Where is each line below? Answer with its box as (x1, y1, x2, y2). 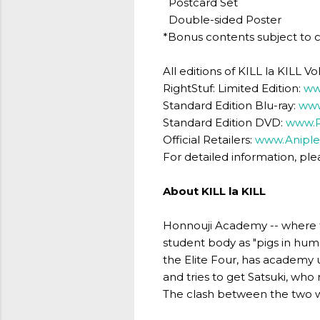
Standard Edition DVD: (163, 116, 286, 129)
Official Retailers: (163, 133, 255, 146)
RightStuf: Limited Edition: (163, 81, 304, 95)
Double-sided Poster (163, 13, 281, 26)
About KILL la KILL (163, 184, 266, 198)
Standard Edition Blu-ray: (163, 99, 299, 112)
